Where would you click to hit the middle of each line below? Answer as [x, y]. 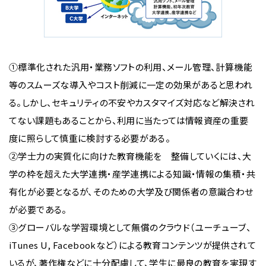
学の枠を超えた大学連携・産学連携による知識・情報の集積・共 [132, 174]
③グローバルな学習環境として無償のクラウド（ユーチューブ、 [130, 227]
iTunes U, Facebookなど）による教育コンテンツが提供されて [132, 245]
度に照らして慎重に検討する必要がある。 [90, 138]
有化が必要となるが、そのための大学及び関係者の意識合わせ [131, 191]
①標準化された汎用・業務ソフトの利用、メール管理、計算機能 [131, 67]
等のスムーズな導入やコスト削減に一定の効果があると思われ [131, 85]
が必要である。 [38, 209]
